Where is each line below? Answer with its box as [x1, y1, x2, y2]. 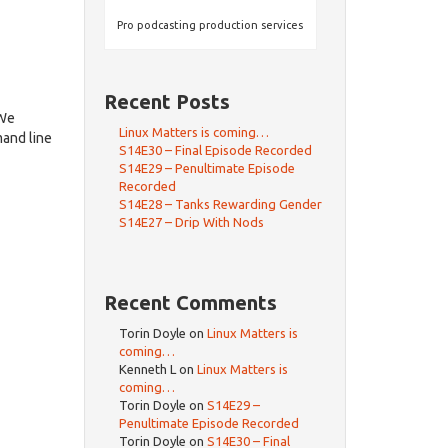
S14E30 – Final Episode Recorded [118, 143, 312, 158]
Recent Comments [103, 291, 277, 315]
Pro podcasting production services [117, 19, 304, 32]
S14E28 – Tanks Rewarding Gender [118, 197, 322, 212]
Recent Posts [103, 90, 230, 114]
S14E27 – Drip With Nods [118, 215, 264, 230]
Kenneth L [118, 362, 176, 377]
